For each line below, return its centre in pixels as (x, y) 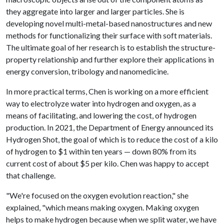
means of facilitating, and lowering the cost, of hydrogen (101, 115)
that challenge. (31, 175)
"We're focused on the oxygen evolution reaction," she (97, 195)
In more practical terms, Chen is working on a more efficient (107, 91)
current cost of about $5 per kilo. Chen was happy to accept (107, 163)
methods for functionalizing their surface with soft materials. (109, 35)
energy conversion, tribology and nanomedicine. (87, 71)
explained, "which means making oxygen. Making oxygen (102, 207)
